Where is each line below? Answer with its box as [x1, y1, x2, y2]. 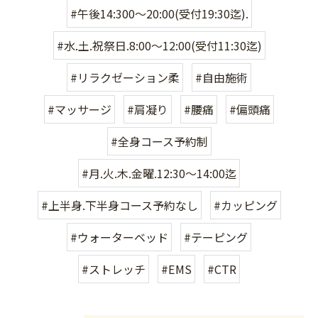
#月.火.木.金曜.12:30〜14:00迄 [82, 164, 236, 182]
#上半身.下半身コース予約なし [40, 196, 198, 214]
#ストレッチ [82, 260, 146, 278]
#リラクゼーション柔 [70, 68, 180, 86]
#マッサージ [48, 100, 111, 118]
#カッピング [213, 196, 278, 214]
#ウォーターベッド [70, 228, 168, 246]
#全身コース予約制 [110, 132, 208, 150]
